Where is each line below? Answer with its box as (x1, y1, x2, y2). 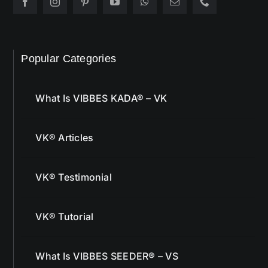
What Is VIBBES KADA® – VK (35, 92, 167, 105)
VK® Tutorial (35, 211, 94, 223)
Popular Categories (21, 52, 117, 65)
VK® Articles (35, 132, 94, 144)
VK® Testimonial (35, 171, 112, 184)
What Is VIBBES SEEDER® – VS (35, 250, 178, 263)
